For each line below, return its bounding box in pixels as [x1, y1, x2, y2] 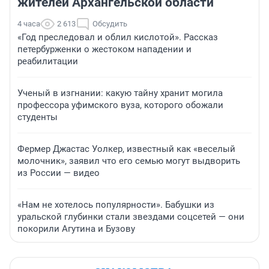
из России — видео [17, 168, 100, 179]
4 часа [17, 19, 40, 29]
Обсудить [92, 19, 127, 29]
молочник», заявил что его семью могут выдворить [17, 156, 240, 167]
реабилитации [17, 56, 78, 67]
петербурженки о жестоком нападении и [17, 44, 192, 55]
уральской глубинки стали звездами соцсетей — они [17, 211, 244, 223]
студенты [17, 112, 58, 123]
